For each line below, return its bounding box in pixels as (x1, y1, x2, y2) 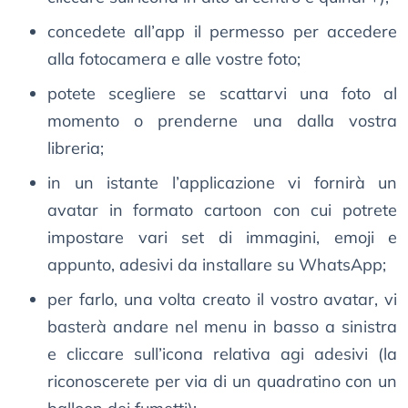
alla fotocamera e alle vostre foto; (47, 48, 301, 70)
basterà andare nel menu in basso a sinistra (47, 316, 397, 338)
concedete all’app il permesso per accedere (47, 21, 397, 43)
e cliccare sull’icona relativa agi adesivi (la (47, 343, 397, 365)
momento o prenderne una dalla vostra (47, 110, 397, 132)
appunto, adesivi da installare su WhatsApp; (47, 254, 386, 276)
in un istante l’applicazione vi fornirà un (47, 172, 397, 194)
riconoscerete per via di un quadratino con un (47, 371, 397, 393)
